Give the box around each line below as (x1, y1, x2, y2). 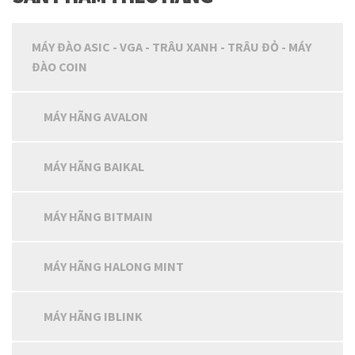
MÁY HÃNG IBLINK (44, 308, 143, 325)
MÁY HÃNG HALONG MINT (44, 258, 184, 275)
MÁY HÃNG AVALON (44, 109, 148, 125)
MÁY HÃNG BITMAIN (44, 208, 153, 225)
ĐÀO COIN (32, 59, 87, 75)
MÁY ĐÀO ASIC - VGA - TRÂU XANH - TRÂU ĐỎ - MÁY (32, 39, 311, 55)
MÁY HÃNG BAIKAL (44, 158, 144, 175)
